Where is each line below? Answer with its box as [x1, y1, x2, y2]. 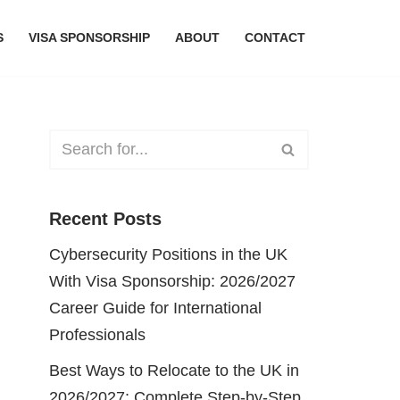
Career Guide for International [49, 298, 262, 317]
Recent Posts [49, 208, 162, 229]
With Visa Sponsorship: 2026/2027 [49, 271, 296, 290]
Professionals [49, 325, 146, 344]
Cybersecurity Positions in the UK [49, 245, 287, 263]
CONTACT [245, 30, 305, 46]
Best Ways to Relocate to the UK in [49, 361, 299, 379]
